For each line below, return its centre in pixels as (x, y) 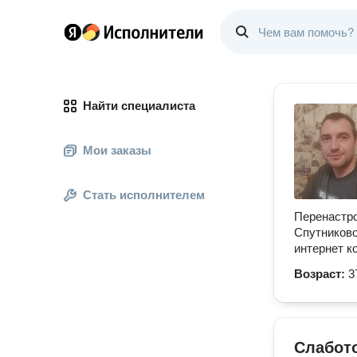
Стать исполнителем (144, 195)
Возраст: (321, 274)
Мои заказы (117, 150)
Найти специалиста (139, 106)
